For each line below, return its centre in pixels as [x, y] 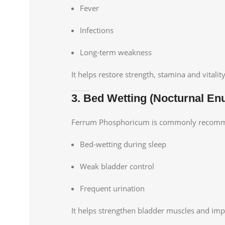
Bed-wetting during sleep [123, 144]
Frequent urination [112, 188]
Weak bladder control [117, 166]
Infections [97, 30]
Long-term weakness [116, 52]
